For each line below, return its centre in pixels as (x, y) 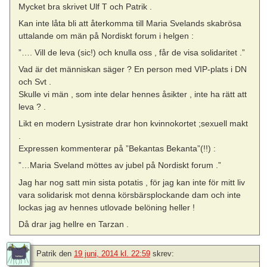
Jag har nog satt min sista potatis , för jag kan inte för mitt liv (132, 182)
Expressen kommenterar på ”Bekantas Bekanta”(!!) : (117, 149)
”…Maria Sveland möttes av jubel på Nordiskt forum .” (120, 165)
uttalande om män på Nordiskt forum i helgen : (106, 35)
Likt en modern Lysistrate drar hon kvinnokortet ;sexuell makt (133, 124)
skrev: (163, 253)
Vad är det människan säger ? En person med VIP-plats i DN (133, 69)
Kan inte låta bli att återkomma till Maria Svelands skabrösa (130, 23)
